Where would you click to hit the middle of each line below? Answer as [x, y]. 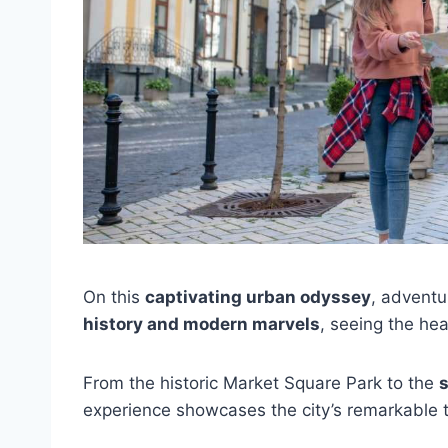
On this [114, 297]
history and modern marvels [201, 324]
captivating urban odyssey [258, 297]
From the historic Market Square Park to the [261, 383]
